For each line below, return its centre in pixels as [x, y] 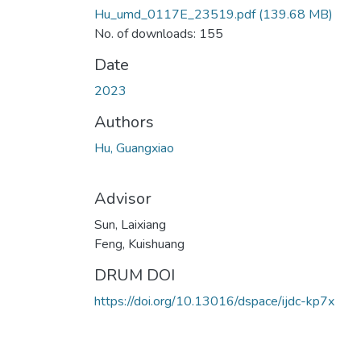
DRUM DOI [135, 275]
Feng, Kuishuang [139, 244]
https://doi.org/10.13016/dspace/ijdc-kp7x [214, 301]
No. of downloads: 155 [159, 33]
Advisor [123, 198]
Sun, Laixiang [130, 224]
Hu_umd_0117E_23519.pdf [175, 14]
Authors [124, 122]
